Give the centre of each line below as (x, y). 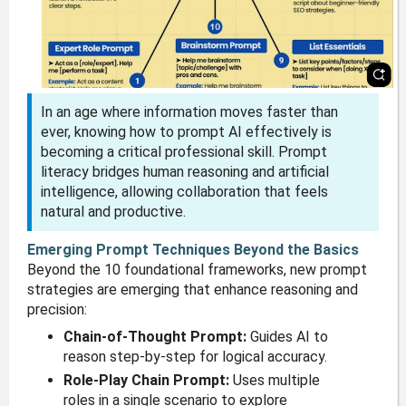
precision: (57, 310)
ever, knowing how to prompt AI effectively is (186, 132)
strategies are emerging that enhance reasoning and (192, 290)
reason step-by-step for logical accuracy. (195, 357)
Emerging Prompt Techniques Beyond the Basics (193, 250)
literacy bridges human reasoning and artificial (184, 172)
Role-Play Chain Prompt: (146, 381)
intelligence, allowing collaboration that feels (184, 192)
